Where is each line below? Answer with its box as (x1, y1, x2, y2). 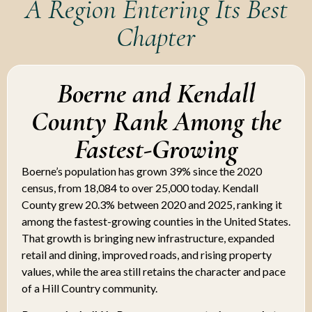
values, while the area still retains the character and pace (22, 264, 286, 278)
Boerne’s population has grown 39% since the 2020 (22, 164, 262, 178)
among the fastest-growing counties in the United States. (22, 214, 290, 228)
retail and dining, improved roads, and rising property (22, 247, 272, 261)
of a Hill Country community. (22, 281, 157, 295)
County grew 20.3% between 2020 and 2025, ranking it (22, 197, 282, 211)
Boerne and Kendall (56, 76, 256, 110)
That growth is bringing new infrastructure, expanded (22, 231, 274, 244)
